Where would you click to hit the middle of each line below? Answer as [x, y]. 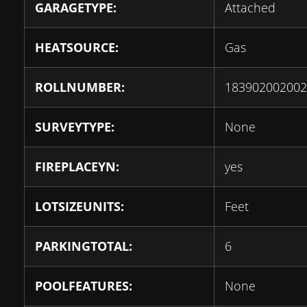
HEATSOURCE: [77, 47]
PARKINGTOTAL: [84, 246]
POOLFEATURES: [84, 286]
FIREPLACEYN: [77, 167]
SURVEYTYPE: [75, 127]
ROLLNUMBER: [80, 87]
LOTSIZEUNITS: [79, 206]
